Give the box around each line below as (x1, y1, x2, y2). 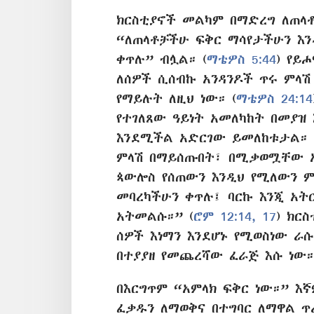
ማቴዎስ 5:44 (207, 52, 276, 66)
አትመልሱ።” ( (116, 209, 193, 223)
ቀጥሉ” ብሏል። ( (116, 52, 207, 66)
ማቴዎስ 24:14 (236, 91, 313, 105)
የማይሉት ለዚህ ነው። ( (116, 91, 236, 105)
